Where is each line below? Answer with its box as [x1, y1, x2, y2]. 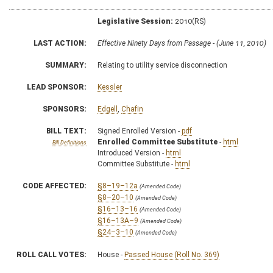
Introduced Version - [97, 148, 166, 157]
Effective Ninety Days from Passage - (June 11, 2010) [97, 38, 266, 48]
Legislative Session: [97, 16, 173, 26]
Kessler [97, 82, 122, 91]
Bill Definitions [52, 139, 87, 146]
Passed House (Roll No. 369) [124, 250, 219, 259]
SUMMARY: [45, 60, 87, 69]
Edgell [97, 104, 118, 113]
